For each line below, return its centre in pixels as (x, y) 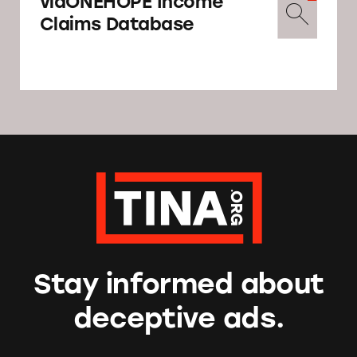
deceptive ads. (178, 318)
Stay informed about (178, 284)
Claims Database (117, 24)
